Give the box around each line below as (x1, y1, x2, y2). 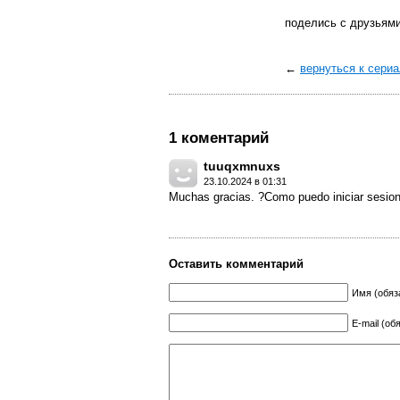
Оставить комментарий (169, 257, 304, 271)
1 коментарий (169, 129, 269, 146)
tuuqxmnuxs (204, 159, 280, 173)
